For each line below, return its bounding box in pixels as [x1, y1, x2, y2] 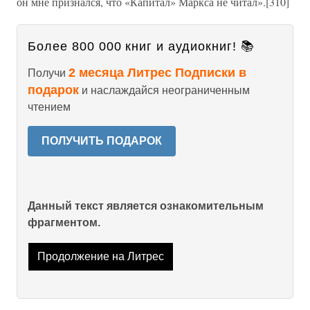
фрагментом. [28, 217, 100, 228]
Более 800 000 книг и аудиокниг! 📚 [28, 39, 255, 53]
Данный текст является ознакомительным [28, 200, 264, 212]
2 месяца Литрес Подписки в [69, 66, 246, 80]
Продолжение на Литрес [37, 250, 164, 263]
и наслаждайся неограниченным [79, 84, 250, 96]
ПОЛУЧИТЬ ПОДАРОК [42, 135, 162, 147]
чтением [28, 101, 71, 113]
